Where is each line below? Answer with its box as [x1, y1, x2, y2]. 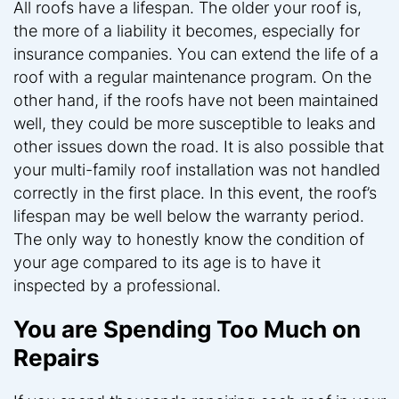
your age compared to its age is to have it [13, 252, 321, 272]
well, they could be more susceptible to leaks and [13, 113, 376, 133]
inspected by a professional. [13, 275, 221, 295]
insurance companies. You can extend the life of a [13, 44, 379, 63]
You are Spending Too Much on [13, 314, 361, 343]
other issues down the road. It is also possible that [13, 136, 384, 156]
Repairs [13, 343, 100, 371]
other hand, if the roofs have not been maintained [13, 90, 379, 110]
